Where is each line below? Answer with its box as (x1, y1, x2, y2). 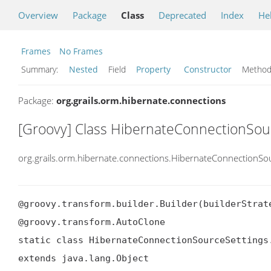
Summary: (21, 64, 60, 75)
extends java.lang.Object (18, 253, 149, 264)
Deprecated (158, 9, 206, 21)
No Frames (59, 45, 103, 57)
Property (136, 64, 171, 75)
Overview (18, 9, 58, 21)
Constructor (184, 64, 232, 75)
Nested (69, 64, 98, 75)
